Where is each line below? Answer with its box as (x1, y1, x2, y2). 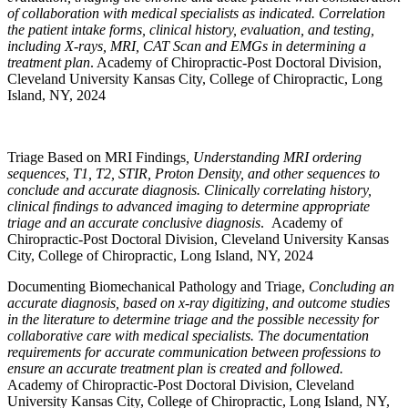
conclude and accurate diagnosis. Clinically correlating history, (7, 182, 372, 198)
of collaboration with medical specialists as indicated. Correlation (7, 5, 385, 21)
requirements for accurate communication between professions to (7, 344, 381, 360)
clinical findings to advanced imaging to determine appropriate (7, 199, 370, 214)
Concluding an (309, 279, 394, 294)
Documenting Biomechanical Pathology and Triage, (7, 279, 309, 294)
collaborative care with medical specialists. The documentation (7, 328, 369, 343)
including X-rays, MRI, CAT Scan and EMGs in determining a (7, 38, 366, 54)
